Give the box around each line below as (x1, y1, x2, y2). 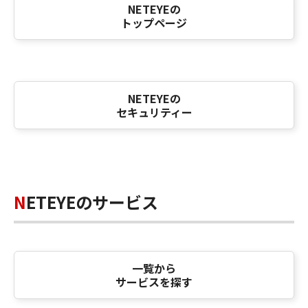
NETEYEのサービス (26, 190, 158, 214)
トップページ (121, 14, 187, 32)
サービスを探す (115, 274, 192, 291)
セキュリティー (115, 104, 192, 121)
